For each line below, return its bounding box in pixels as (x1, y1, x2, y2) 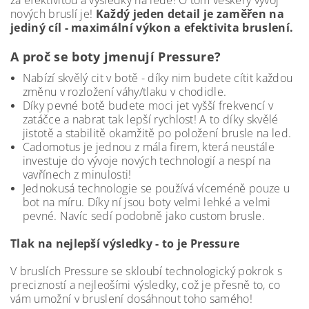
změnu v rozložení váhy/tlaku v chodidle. (22, 84, 227, 99)
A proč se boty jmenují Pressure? (10, 48, 221, 65)
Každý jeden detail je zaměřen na (95, 6, 285, 21)
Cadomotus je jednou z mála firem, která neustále (22, 139, 275, 154)
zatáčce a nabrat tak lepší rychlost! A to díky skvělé (22, 112, 279, 127)
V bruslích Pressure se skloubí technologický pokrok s (10, 263, 282, 279)
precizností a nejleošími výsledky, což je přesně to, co (10, 277, 281, 292)
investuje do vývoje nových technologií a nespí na (22, 153, 271, 168)
